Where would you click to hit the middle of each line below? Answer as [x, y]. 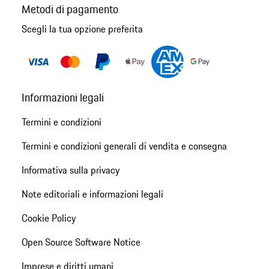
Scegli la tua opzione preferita [82, 29]
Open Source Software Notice [81, 242]
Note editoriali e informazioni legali [92, 194]
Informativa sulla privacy [70, 170]
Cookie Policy [48, 218]
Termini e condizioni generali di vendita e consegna [124, 146]
